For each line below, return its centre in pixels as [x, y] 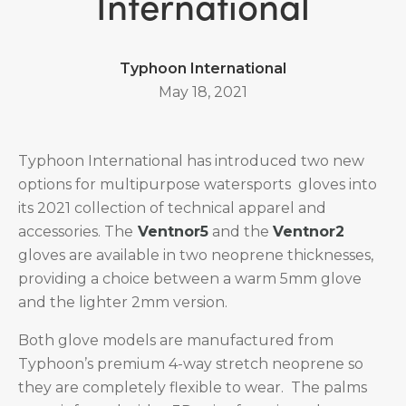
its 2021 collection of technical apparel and [172, 208]
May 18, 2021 [203, 92]
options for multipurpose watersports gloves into [198, 184]
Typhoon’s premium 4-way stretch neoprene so [191, 364]
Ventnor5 [171, 232]
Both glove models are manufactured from [176, 340]
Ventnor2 [309, 232]
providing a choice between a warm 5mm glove [190, 279]
